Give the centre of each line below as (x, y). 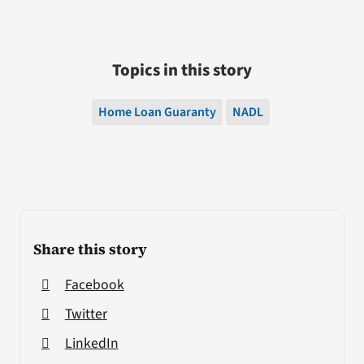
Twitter (86, 314)
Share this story (90, 249)
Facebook (94, 285)
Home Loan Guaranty (157, 112)
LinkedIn (91, 343)
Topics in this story (182, 70)
